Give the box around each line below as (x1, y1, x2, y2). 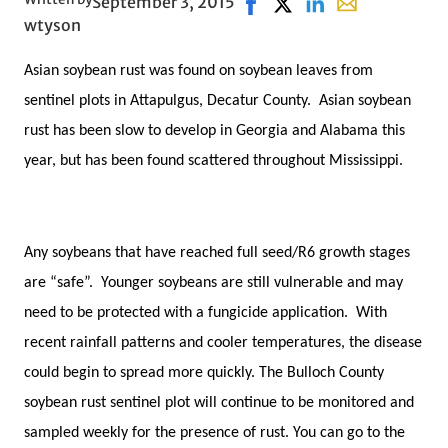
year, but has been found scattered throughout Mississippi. (24, 152, 403, 169)
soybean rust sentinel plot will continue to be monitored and (24, 394, 414, 411)
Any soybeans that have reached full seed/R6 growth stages (24, 244, 410, 261)
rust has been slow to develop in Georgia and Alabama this (24, 122, 405, 139)
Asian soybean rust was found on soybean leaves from (24, 62, 373, 79)
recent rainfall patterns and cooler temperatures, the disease (24, 334, 422, 351)
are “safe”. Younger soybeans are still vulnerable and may (24, 274, 403, 291)
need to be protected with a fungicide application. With (24, 304, 387, 321)
